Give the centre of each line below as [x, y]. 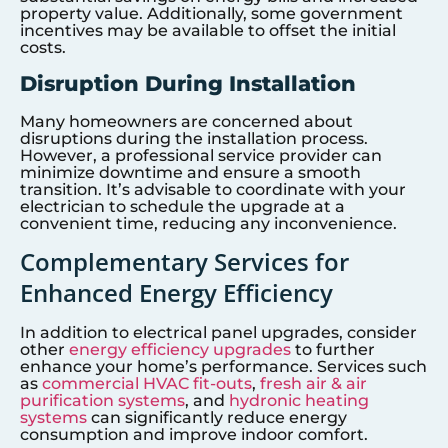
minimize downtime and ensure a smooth [190, 173]
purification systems [102, 401]
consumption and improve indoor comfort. [194, 435]
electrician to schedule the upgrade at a [182, 207]
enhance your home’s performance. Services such [223, 367]
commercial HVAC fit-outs [147, 384]
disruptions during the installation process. [194, 139]
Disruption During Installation [188, 84]
